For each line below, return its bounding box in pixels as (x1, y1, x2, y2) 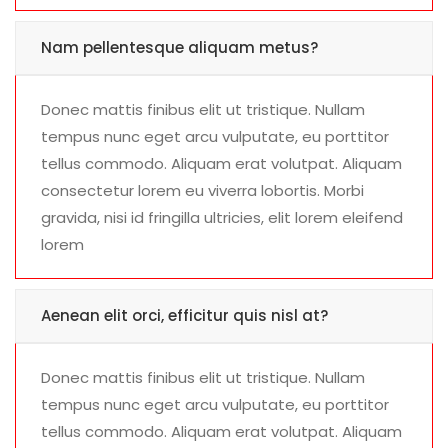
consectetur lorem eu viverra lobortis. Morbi (41, 180, 364, 202)
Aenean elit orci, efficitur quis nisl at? (41, 305, 328, 327)
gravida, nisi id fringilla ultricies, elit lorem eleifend (41, 207, 403, 229)
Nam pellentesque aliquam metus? (41, 37, 318, 59)
